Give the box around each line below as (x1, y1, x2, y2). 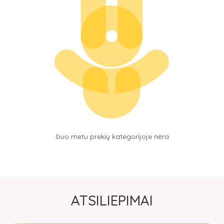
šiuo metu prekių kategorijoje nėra (55, 132, 169, 141)
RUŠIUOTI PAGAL (24, 6, 74, 14)
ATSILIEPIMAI (71, 191, 153, 209)
